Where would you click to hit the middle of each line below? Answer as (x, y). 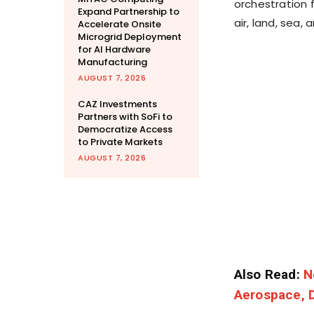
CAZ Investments (117, 104)
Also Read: (268, 275)
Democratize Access (125, 130)
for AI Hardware (114, 50)
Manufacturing (112, 62)
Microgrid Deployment (130, 37)
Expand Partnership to (129, 12)
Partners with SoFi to (125, 117)
